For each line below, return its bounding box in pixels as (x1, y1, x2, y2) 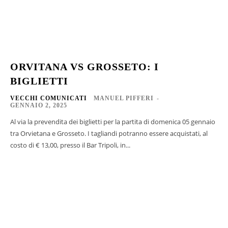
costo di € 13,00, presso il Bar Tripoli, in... (10, 140, 130, 150)
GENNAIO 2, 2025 (10, 101, 67, 109)
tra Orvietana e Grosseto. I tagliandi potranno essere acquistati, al (10, 128, 208, 138)
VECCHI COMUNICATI (10, 94, 87, 102)
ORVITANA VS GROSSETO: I (10, 61, 159, 72)
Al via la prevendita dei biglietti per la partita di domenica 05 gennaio (10, 117, 215, 126)
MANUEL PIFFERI (94, 94, 154, 102)
